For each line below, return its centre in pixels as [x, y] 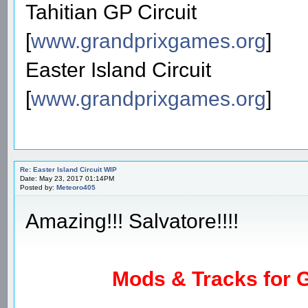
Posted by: [38, 187]
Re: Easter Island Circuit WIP [68, 169]
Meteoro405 [76, 187]
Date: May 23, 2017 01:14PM [67, 178]
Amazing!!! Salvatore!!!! [132, 221]
